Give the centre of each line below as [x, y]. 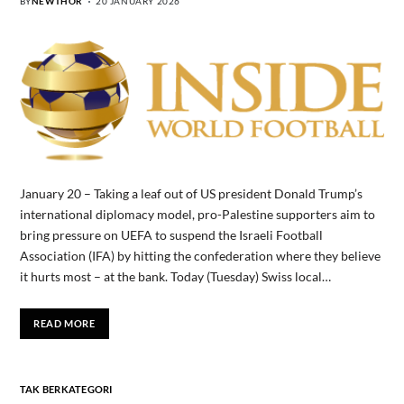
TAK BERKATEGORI [66, 389]
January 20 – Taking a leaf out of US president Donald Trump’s [191, 193]
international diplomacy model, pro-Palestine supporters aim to [197, 214]
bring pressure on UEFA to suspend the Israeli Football [171, 234]
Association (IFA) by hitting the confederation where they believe [200, 255]
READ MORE [64, 324]
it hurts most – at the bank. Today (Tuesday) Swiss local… [175, 276]
